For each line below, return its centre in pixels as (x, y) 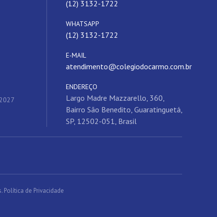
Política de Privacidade (34, 191)
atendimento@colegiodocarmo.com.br (129, 66)
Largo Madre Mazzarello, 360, (115, 98)
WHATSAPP (83, 24)
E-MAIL (76, 55)
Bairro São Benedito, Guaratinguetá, (124, 109)
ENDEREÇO (82, 87)
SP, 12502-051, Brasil (101, 121)
